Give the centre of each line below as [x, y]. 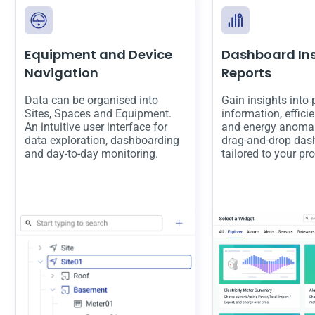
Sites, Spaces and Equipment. [98, 113]
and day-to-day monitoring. [91, 153]
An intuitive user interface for [96, 127]
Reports [246, 72]
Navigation [62, 72]
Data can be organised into [91, 100]
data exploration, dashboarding [102, 140]
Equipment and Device [98, 54]
